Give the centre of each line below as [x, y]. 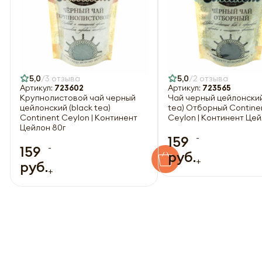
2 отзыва [211, 78]
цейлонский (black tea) [65, 107]
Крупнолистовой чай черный [78, 97]
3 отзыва [63, 78]
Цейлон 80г [43, 127]
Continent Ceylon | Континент [79, 117]
